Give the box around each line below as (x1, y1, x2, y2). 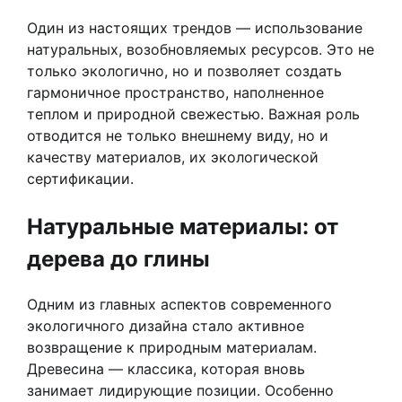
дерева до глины (27, 245, 210, 272)
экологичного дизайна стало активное (27, 316, 304, 335)
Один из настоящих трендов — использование (27, 18, 363, 37)
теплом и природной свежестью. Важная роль (27, 104, 360, 123)
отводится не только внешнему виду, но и (27, 126, 328, 144)
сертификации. (27, 169, 134, 188)
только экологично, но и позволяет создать (27, 61, 342, 80)
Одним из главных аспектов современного (27, 294, 332, 313)
